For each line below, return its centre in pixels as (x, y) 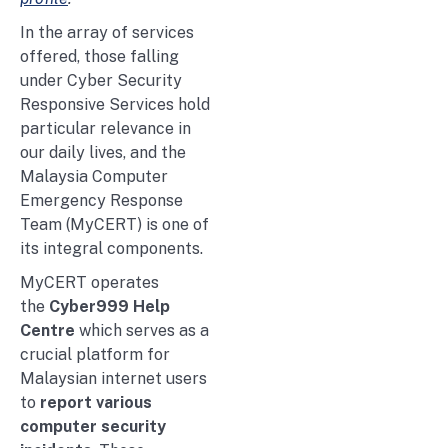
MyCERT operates (89, 283)
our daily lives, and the (103, 153)
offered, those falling (99, 57)
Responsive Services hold (115, 105)
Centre (47, 331)
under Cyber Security (101, 81)
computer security (93, 427)
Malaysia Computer (94, 177)
